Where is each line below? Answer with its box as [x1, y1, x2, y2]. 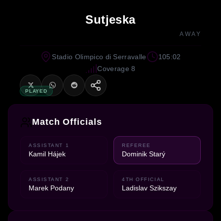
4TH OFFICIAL [122, 176, 165, 182]
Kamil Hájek [29, 149, 66, 158]
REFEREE [122, 142, 151, 148]
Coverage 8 [97, 64, 136, 73]
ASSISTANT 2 [29, 176, 70, 182]
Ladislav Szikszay [122, 184, 177, 192]
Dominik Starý [122, 149, 165, 158]
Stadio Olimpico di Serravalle [52, 52, 147, 61]
